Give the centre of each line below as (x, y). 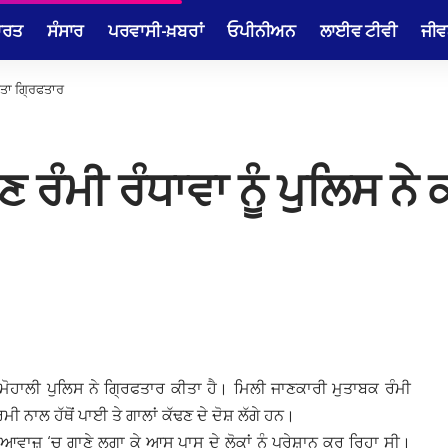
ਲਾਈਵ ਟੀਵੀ (358, 29)
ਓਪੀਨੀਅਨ (261, 29)
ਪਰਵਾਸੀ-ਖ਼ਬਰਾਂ (155, 29)
